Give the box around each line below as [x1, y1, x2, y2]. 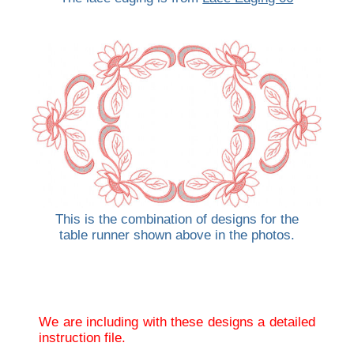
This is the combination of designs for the [55, 211, 299, 227]
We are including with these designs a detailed [39, 314, 315, 330]
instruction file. [39, 330, 126, 346]
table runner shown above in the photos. [58, 227, 295, 243]
